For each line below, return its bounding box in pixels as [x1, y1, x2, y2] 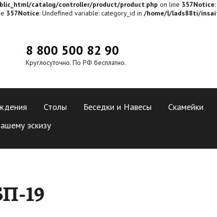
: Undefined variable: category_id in [39, 9, 144, 17]
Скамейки [168, 101, 203, 112]
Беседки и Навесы [83, 101, 152, 112]
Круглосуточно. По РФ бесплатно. [26, 58, 126, 67]
